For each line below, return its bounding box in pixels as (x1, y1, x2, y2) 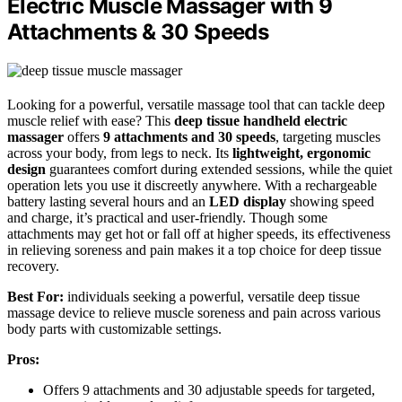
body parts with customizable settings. (7, 320, 222, 336)
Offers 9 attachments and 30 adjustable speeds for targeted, (43, 381, 375, 398)
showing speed (286, 193, 374, 209)
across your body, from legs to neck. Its (7, 144, 232, 161)
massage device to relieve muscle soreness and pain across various (7, 304, 380, 320)
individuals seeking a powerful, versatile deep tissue (64, 288, 360, 304)
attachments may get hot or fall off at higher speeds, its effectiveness (7, 225, 390, 241)
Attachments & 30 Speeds (7, 18, 269, 45)
